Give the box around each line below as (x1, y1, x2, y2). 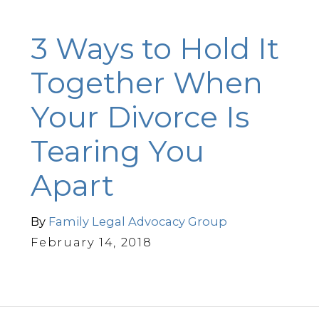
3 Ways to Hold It (31, 31, 280, 67)
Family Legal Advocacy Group (48, 214, 228, 229)
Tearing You (31, 133, 205, 169)
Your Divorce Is (31, 99, 250, 135)
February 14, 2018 (31, 234, 152, 249)
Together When (31, 65, 263, 101)
